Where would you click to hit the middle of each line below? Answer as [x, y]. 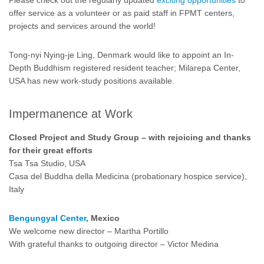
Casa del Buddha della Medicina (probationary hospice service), [128, 177]
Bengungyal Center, [49, 219]
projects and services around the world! [82, 26]
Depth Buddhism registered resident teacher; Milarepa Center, [125, 68]
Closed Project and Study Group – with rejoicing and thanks [130, 138]
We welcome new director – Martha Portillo [89, 232]
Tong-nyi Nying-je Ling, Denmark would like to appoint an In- [121, 55]
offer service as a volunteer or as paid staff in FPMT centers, [122, 13]
